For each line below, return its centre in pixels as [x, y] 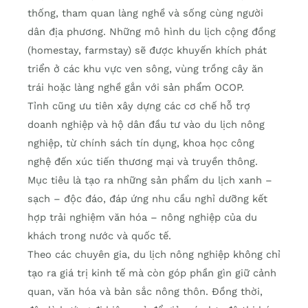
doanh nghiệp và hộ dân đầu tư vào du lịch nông [146, 125]
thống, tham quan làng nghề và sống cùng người [145, 13]
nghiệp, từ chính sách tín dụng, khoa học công [141, 143]
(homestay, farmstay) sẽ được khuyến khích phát [147, 51]
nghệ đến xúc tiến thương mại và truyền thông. [143, 162]
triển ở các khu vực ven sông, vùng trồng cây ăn [145, 69]
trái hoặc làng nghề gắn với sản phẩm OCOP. [136, 88]
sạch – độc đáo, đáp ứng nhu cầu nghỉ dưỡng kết [147, 199]
